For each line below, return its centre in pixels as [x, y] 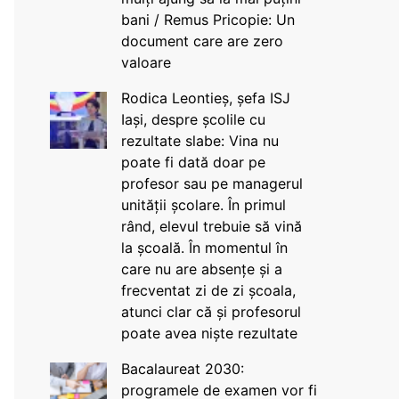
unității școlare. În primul [203, 205]
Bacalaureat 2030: [182, 369]
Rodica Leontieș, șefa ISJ [205, 98]
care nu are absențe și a [201, 269]
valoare [146, 62]
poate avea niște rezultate [209, 333]
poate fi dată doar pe [193, 162]
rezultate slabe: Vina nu [199, 141]
